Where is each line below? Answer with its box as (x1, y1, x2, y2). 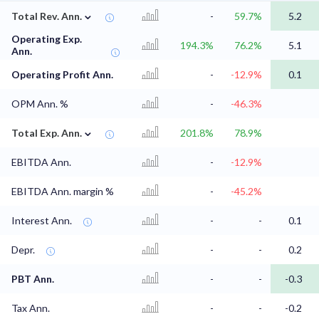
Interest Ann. (11, 214, 72, 227)
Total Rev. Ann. (11, 10, 82, 23)
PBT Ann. (11, 273, 54, 286)
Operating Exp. (11, 33, 82, 46)
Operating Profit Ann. (11, 68, 113, 81)
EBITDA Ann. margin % (11, 185, 114, 198)
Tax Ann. (11, 302, 50, 315)
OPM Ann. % (11, 98, 68, 110)
